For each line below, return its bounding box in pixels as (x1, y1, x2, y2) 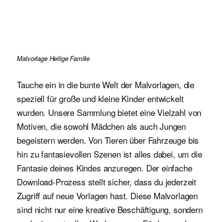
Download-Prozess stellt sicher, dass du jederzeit (17, 175, 197, 188)
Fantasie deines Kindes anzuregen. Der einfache (17, 162, 192, 174)
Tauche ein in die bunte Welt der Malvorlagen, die (17, 78, 195, 91)
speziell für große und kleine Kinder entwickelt (17, 92, 184, 105)
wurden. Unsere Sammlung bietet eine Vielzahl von (17, 106, 202, 119)
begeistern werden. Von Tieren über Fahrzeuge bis (17, 134, 199, 147)
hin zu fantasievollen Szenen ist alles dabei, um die (17, 148, 202, 161)
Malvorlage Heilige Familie (17, 53, 90, 63)
